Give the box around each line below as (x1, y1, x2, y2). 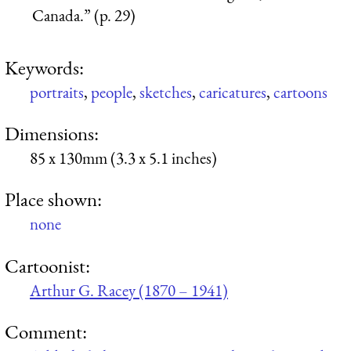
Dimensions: (5, 121, 99, 147)
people (91, 81, 132, 103)
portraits (30, 81, 84, 103)
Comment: (5, 319, 87, 345)
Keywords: (5, 54, 84, 80)
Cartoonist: (5, 252, 90, 278)
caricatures (199, 81, 266, 103)
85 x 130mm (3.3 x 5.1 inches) (30, 147, 217, 169)
